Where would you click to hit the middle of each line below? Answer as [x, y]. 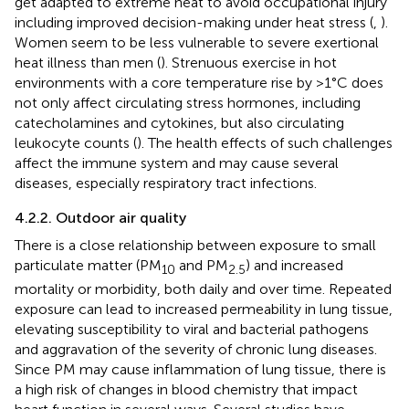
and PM [202, 265]
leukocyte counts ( [76, 142]
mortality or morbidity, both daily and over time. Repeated [203, 288]
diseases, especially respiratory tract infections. [166, 183]
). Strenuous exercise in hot [249, 62]
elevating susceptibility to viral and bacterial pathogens [192, 329]
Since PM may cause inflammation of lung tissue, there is [200, 369]
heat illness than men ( [88, 62]
